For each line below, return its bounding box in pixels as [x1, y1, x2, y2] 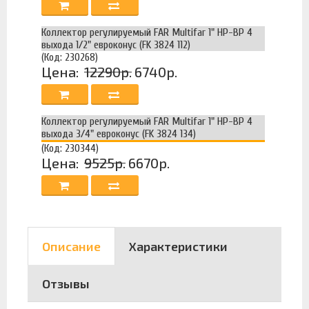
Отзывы [42, 275, 90, 291]
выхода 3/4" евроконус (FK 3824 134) [41, 128, 196, 141]
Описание [42, 238, 101, 254]
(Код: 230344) [41, 142, 99, 155]
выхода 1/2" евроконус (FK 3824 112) [41, 39, 190, 52]
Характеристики [129, 238, 228, 254]
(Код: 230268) [41, 51, 98, 64]
